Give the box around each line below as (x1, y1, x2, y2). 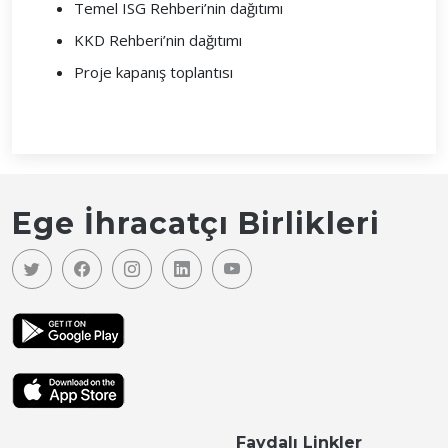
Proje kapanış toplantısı (74, 62, 233, 82)
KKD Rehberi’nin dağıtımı (74, 30, 242, 50)
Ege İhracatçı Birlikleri (12, 205, 380, 242)
